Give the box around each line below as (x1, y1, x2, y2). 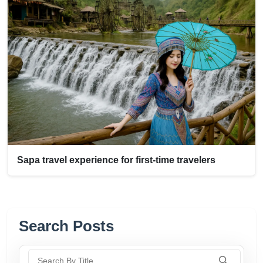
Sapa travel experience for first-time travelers (17, 154, 215, 165)
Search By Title (28, 249, 86, 259)
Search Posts (19, 217, 114, 235)
